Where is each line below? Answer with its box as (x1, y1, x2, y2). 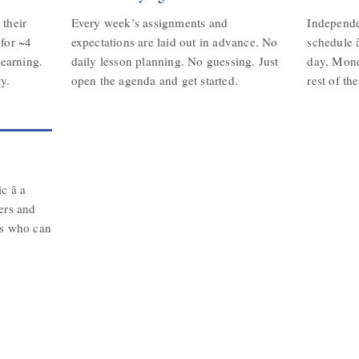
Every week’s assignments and (71, 14, 228, 31)
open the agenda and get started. (71, 72, 239, 89)
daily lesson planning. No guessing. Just (71, 53, 279, 70)
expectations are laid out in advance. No (71, 34, 278, 50)
